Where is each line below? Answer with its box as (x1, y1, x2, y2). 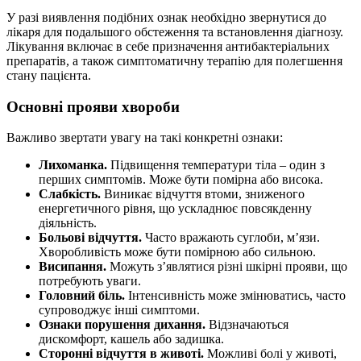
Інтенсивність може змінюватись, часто (125, 288, 346, 303)
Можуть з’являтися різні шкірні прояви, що (106, 259, 347, 274)
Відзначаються (205, 317, 288, 332)
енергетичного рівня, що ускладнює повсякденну (39, 201, 312, 216)
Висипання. (39, 259, 106, 274)
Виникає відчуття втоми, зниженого (101, 187, 305, 201)
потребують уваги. (39, 274, 141, 288)
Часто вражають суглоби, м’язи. (142, 230, 320, 245)
